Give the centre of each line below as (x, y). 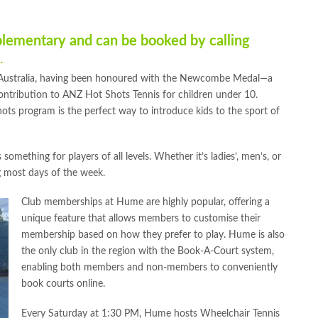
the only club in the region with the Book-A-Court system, (148, 252)
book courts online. (64, 284)
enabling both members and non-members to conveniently (150, 268)
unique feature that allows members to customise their (141, 219)
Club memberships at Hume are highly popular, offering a (146, 203)
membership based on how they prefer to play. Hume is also (153, 235)
